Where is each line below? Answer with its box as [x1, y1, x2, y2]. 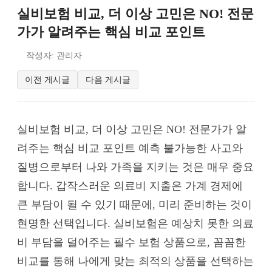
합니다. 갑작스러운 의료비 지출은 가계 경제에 [17, 179, 243, 192]
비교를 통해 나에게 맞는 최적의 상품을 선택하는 [17, 254, 254, 267]
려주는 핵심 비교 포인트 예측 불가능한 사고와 [17, 141, 243, 154]
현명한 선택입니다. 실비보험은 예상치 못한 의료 [17, 217, 254, 229]
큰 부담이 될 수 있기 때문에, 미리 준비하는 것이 [17, 198, 252, 211]
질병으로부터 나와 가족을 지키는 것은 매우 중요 [17, 160, 254, 173]
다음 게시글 [86, 74, 131, 84]
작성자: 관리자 [26, 50, 82, 61]
